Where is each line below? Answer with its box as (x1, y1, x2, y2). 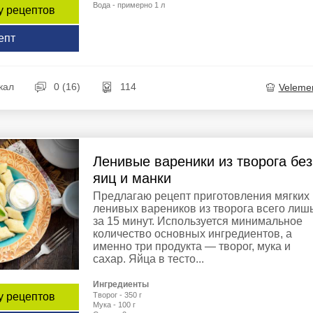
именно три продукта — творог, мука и (93, 240, 291, 252)
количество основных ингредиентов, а (93, 227, 292, 240)
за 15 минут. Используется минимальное (93, 214, 303, 227)
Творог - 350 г (93, 290, 142, 299)
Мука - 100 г (93, 300, 136, 309)
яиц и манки (93, 170, 171, 186)
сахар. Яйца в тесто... (93, 252, 204, 265)
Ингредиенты (93, 279, 149, 289)
